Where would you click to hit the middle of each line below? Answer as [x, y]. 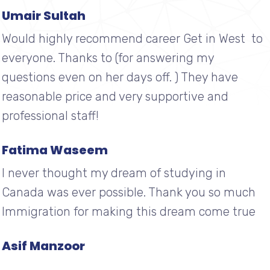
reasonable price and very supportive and [115, 96]
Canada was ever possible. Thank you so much [130, 192]
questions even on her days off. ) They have [120, 77]
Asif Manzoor [43, 246]
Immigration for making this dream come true [128, 212]
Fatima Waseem [55, 150]
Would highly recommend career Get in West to [132, 39]
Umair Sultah [43, 16]
